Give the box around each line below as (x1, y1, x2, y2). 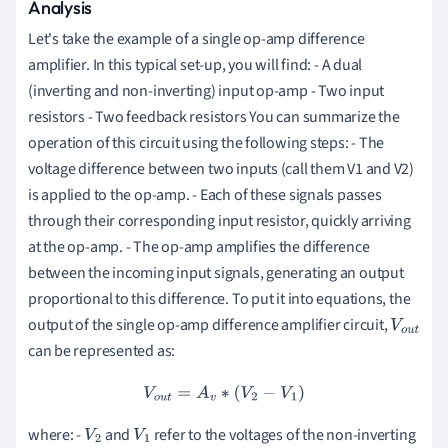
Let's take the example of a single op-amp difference (28, 27, 365, 50)
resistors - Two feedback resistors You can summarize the (28, 105, 400, 128)
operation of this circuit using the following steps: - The (28, 131, 385, 154)
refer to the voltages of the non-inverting (150, 423, 416, 446)
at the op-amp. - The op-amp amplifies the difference (28, 235, 370, 258)
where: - (28, 423, 85, 446)
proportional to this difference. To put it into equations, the (28, 287, 411, 310)
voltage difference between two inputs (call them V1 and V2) (28, 157, 415, 180)
